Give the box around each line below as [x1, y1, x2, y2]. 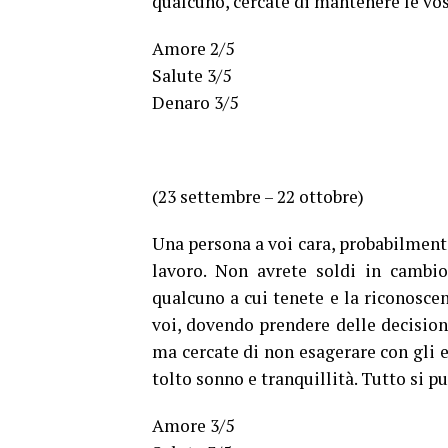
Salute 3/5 [152, 64, 231, 88]
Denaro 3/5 [152, 91, 238, 115]
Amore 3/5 [152, 414, 234, 438]
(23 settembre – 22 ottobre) [152, 185, 364, 209]
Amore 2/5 [152, 37, 234, 61]
